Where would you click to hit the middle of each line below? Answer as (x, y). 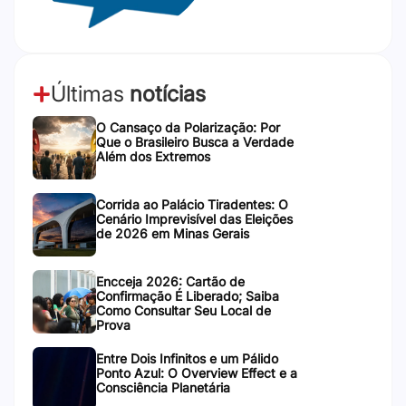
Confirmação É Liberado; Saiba (188, 295)
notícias (168, 93)
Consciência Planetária (163, 387)
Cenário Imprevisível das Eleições (194, 218)
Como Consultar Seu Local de (184, 310)
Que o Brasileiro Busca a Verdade (195, 141)
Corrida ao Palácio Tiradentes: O (192, 204)
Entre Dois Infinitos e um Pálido (187, 358)
